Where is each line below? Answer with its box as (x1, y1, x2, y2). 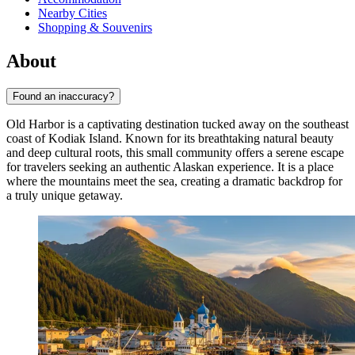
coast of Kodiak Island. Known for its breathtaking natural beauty (6, 132, 334, 146)
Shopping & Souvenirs (38, 21, 152, 35)
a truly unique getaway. (6, 189, 123, 203)
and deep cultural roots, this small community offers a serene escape (6, 146, 344, 160)
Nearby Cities (38, 6, 107, 21)
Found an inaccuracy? (13, 90, 114, 103)
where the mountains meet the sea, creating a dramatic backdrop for (6, 174, 342, 189)
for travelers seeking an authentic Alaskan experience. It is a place (6, 160, 334, 174)
